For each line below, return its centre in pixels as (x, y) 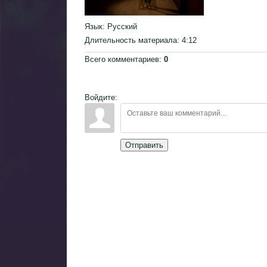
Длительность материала (131, 40)
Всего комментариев (122, 59)
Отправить (144, 145)
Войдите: (101, 97)
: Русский (120, 26)
